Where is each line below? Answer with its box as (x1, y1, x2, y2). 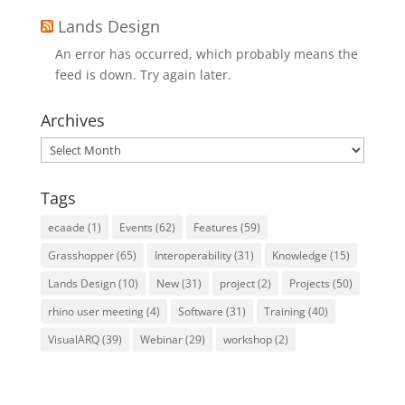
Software (177, 304, 223, 319)
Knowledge (271, 248, 327, 263)
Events (118, 220, 153, 235)
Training (263, 304, 306, 319)
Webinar (139, 332, 183, 347)
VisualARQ (47, 332, 99, 347)
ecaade (47, 220, 85, 235)
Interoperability (154, 248, 231, 263)
